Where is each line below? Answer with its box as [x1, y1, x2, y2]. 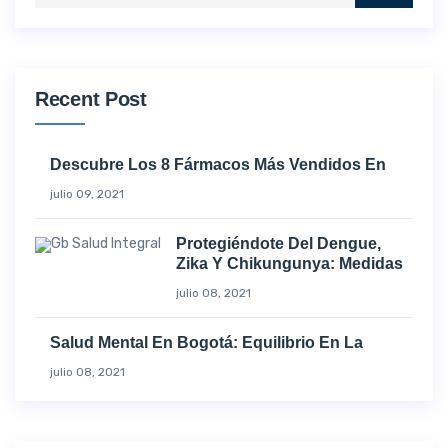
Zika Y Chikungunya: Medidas [176, 255, 403, 272]
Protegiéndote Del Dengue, [176, 235, 381, 252]
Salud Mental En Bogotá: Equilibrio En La [50, 334, 363, 351]
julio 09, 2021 [50, 187, 124, 201]
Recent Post [35, 88, 147, 110]
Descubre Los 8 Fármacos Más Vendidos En [50, 156, 386, 173]
